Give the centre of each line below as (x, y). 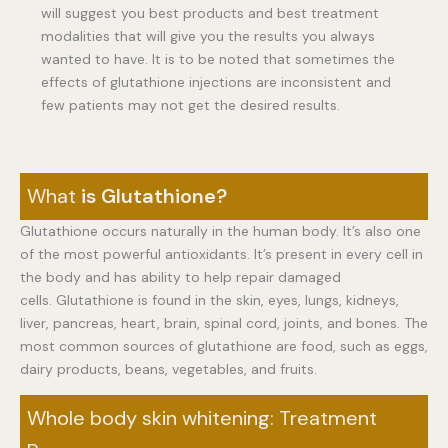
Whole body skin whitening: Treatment (202, 417)
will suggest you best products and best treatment (210, 12)
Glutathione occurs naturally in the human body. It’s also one (220, 230)
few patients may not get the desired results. (190, 104)
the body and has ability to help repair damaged (180, 276)
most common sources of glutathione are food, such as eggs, (224, 345)
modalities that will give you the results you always (208, 35)
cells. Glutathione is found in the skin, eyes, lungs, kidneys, (209, 299)
